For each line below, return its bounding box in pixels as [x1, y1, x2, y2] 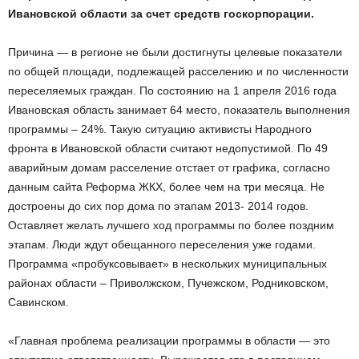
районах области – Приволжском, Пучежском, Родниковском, [8, 276, 329, 289]
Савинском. [8, 296, 69, 309]
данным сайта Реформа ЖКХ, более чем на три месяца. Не [8, 180, 325, 193]
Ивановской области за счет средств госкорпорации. [8, 7, 314, 20]
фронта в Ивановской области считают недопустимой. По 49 [8, 142, 328, 155]
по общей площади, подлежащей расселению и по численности [8, 65, 349, 78]
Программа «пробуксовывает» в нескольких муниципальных [8, 257, 327, 270]
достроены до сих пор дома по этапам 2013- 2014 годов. [8, 200, 309, 212]
